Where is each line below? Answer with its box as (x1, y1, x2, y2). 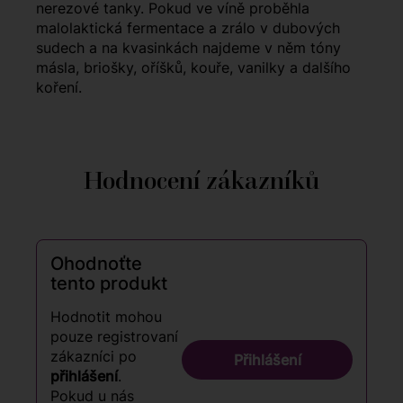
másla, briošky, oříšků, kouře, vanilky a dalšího (36, 58, 351, 77)
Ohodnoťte (50, 253, 142, 275)
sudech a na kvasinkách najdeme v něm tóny (36, 39, 341, 58)
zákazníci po (50, 347, 137, 366)
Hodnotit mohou (50, 308, 162, 327)
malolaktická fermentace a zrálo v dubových (36, 19, 340, 38)
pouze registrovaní (50, 327, 178, 346)
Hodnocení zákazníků (84, 165, 319, 197)
